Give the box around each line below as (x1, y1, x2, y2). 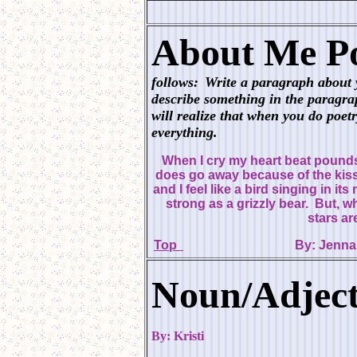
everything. (151, 124, 218, 140)
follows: (151, 74, 198, 90)
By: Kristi (151, 329, 204, 343)
